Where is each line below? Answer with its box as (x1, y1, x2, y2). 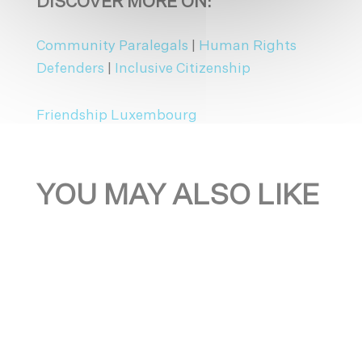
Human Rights (198, 39, 297, 53)
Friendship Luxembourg (36, 108, 197, 123)
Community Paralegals (36, 39, 188, 53)
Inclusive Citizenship (114, 61, 250, 76)
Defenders (36, 61, 104, 76)
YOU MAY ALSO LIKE (36, 182, 319, 211)
